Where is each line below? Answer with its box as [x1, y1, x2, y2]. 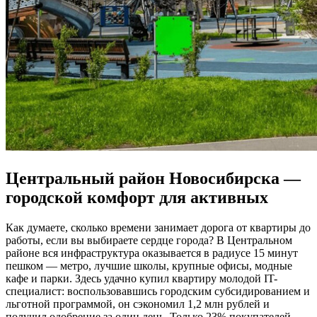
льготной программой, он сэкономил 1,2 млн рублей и [6, 298, 270, 311]
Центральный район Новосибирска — [6, 169, 301, 188]
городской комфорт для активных [6, 188, 268, 207]
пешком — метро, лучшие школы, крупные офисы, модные [6, 260, 292, 272]
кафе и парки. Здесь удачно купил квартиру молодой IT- [6, 272, 277, 285]
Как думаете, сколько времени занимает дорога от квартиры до [6, 221, 311, 234]
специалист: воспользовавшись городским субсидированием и [6, 285, 310, 298]
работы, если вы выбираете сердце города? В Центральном [6, 234, 292, 247]
